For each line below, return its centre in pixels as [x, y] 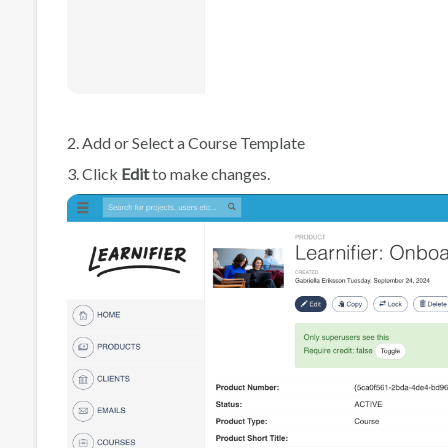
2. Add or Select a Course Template [186, 142]
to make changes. [209, 173]
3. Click [94, 173]
